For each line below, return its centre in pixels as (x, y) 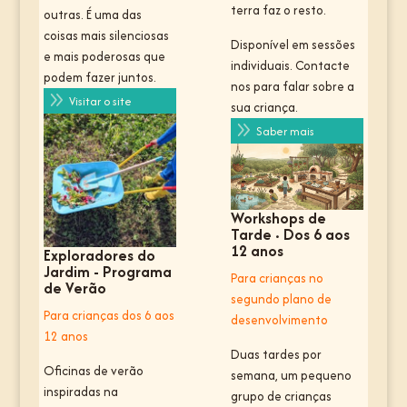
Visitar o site (100, 101)
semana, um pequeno (291, 375)
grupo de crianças (281, 396)
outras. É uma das (92, 15)
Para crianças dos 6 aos (109, 315)
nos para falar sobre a (292, 87)
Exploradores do (99, 255)
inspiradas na (80, 391)
